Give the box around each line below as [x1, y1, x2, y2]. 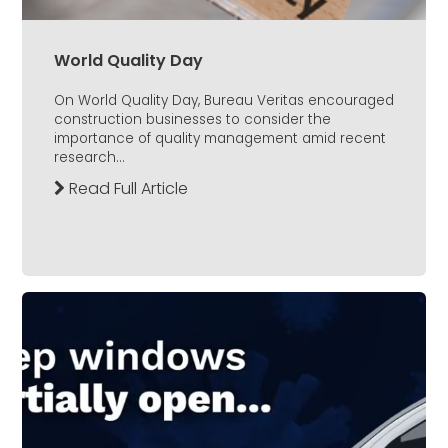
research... [54, 148, 125, 168]
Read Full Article [65, 177, 188, 201]
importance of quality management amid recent [54, 129, 386, 149]
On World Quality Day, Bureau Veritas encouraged [54, 91, 394, 111]
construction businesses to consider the [54, 110, 331, 130]
